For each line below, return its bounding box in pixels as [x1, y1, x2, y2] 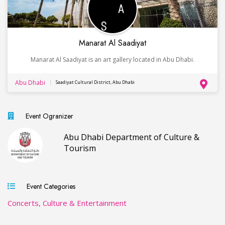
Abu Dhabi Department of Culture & [64, 131, 199, 143]
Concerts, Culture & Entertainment [8, 197, 127, 208]
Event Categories [23, 181, 75, 191]
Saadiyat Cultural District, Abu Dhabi [56, 79, 135, 86]
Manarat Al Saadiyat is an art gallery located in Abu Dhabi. [31, 55, 194, 64]
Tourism [64, 142, 96, 154]
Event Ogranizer [22, 110, 73, 121]
